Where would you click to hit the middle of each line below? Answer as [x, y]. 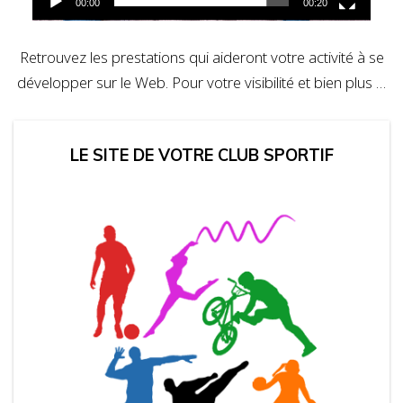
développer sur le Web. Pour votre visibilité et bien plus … [201, 83]
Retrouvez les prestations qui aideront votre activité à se [201, 58]
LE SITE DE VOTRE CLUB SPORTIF [201, 156]
